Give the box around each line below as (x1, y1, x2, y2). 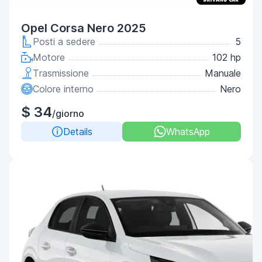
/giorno (52, 108, 84, 119)
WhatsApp (166, 126, 210, 137)
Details (63, 126, 92, 137)
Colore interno (33, 83, 94, 95)
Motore (33, 51, 65, 63)
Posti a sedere (33, 36, 95, 47)
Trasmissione (33, 67, 89, 79)
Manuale (205, 67, 241, 79)
